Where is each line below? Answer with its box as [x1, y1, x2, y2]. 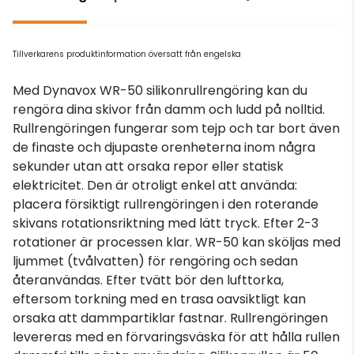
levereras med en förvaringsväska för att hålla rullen [13, 327, 340, 346]
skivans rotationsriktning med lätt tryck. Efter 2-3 [13, 213, 318, 232]
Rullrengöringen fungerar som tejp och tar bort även [13, 119, 340, 137]
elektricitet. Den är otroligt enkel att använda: [13, 175, 297, 194]
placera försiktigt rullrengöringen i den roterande [13, 194, 318, 213]
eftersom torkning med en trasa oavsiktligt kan [13, 289, 306, 308]
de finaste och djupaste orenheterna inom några [13, 137, 315, 156]
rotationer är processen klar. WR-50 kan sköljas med [13, 232, 341, 251]
